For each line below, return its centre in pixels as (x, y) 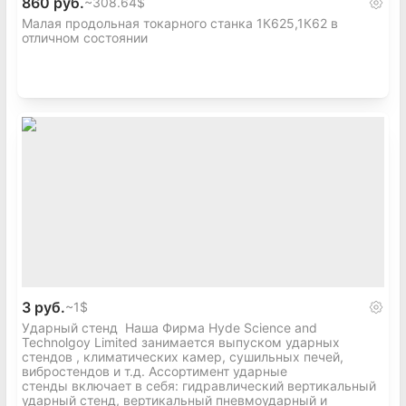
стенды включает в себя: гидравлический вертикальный (199, 386)
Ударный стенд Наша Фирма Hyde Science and (169, 328)
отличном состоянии (85, 38)
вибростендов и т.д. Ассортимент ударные (155, 371)
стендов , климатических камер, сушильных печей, (183, 357)
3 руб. (43, 307)
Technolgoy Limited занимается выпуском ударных (181, 342)
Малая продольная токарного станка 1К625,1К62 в (180, 23)
